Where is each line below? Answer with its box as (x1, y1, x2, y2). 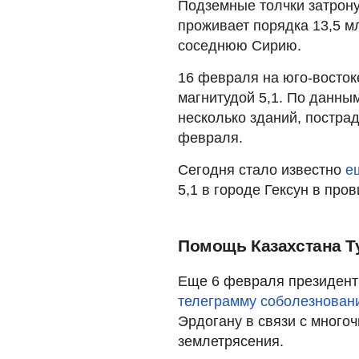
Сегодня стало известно (178, 161, 345, 178)
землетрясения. (178, 333, 284, 349)
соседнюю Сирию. (178, 37, 301, 54)
